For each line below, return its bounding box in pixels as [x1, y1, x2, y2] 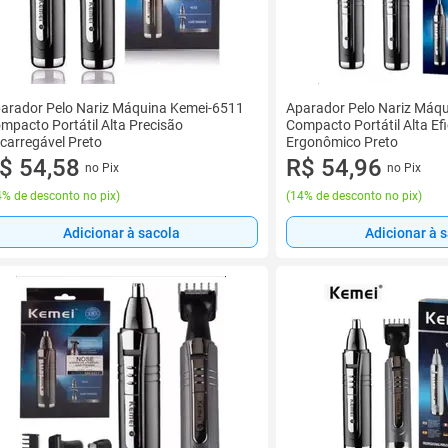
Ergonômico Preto [286, 134, 398, 150]
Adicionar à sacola [62, 224, 180, 241]
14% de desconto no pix [290, 189, 418, 203]
